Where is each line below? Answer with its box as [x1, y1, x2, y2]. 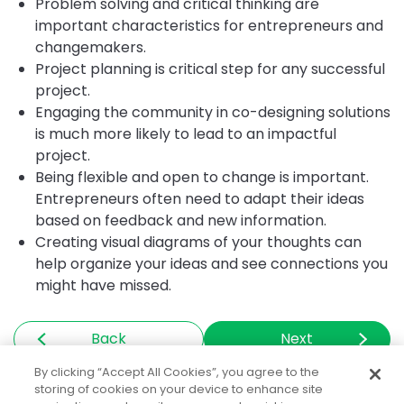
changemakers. [35, 36, 150, 58]
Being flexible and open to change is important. [35, 166, 369, 188]
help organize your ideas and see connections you [35, 252, 388, 274]
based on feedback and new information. [35, 209, 326, 231]
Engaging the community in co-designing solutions [35, 101, 390, 123]
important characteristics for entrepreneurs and [35, 14, 383, 36]
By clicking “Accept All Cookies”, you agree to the [34, 363, 320, 381]
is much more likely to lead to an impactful [35, 123, 336, 144]
